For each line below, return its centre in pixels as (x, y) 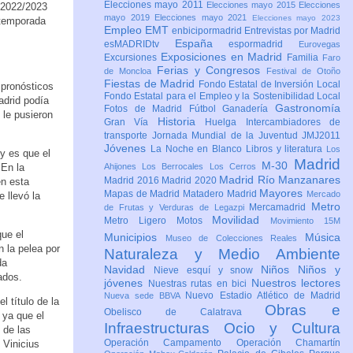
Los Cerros (235, 167)
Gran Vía (131, 123)
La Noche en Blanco (198, 149)
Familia (305, 58)
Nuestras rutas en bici (199, 284)
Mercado (324, 194)
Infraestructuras (164, 329)
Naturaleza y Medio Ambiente (222, 255)
